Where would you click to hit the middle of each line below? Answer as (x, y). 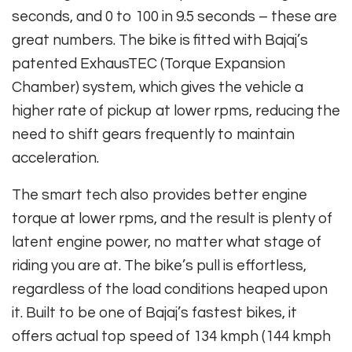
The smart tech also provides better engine (159, 194)
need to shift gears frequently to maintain (153, 134)
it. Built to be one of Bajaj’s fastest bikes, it (154, 312)
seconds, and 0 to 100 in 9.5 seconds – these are (174, 16)
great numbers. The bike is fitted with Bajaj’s (160, 40)
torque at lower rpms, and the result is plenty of (172, 218)
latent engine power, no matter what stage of (167, 242)
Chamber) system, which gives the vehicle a (158, 87)
